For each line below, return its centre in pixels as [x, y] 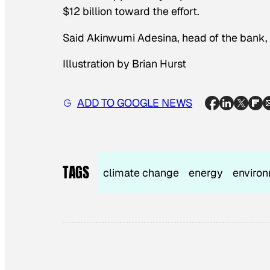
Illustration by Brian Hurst [124, 64]
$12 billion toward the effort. [131, 11]
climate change [141, 172]
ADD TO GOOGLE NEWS [135, 103]
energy [206, 172]
